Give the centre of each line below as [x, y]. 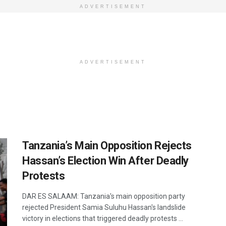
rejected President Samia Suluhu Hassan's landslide [104, 207]
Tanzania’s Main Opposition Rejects [107, 146]
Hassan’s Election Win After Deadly [106, 161]
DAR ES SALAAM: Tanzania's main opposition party [104, 196]
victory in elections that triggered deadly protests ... [103, 218]
